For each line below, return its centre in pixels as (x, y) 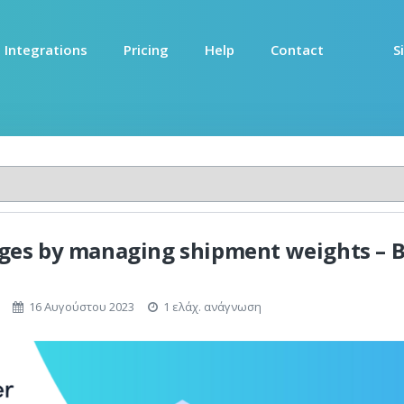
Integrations (46, 49)
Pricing (146, 49)
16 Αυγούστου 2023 (82, 307)
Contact (297, 49)
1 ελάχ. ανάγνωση (210, 307)
